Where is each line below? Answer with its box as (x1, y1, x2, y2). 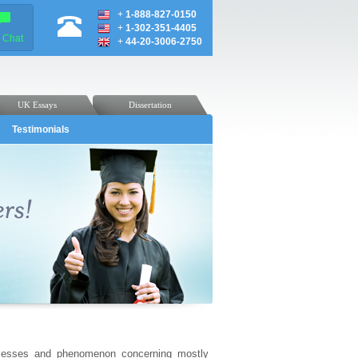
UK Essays (18, 100, 57, 109)
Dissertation (128, 100, 172, 109)
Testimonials (12, 124, 70, 135)
